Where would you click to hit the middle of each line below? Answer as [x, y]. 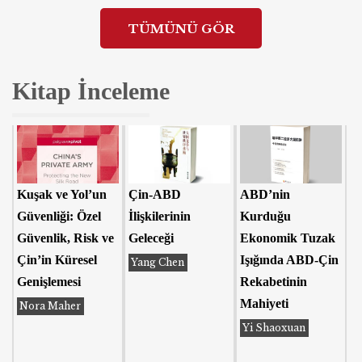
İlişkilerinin [160, 217]
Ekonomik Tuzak [288, 238]
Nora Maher [51, 306]
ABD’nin [265, 195]
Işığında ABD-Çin [290, 260]
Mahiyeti [265, 304]
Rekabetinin [274, 282]
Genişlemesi [49, 282]
